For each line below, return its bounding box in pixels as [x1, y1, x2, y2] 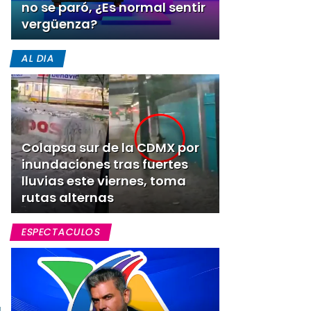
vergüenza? [22, 15, 97, 33]
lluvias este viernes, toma [22, 172, 186, 190]
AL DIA [20, 51, 56, 65]
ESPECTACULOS [20, 225, 101, 239]
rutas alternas [22, 189, 114, 206]
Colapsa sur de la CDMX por [22, 139, 199, 156]
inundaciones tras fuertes [22, 155, 188, 173]
